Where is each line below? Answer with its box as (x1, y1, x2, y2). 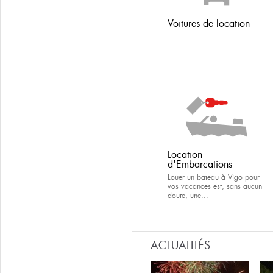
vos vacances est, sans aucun (168, 182, 262, 191)
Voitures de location (168, 17, 250, 30)
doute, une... (168, 191, 208, 200)
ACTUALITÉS (151, 238, 210, 253)
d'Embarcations (168, 158, 232, 171)
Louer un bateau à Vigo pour (168, 172, 260, 182)
